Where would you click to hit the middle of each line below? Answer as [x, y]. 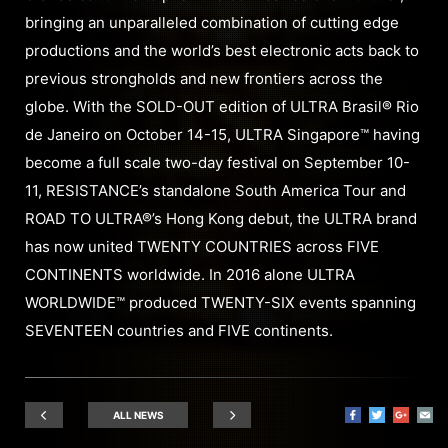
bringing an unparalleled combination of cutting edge [212, 22]
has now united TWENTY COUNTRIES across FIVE [202, 246]
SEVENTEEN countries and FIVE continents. [179, 330]
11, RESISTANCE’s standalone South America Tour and [215, 190]
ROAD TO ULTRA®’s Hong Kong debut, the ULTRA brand [221, 218]
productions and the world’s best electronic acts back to [222, 50]
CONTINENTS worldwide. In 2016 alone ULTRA [190, 274]
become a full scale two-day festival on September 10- [217, 162]
